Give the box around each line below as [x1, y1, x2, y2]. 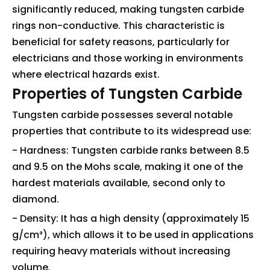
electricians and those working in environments [12, 51, 243, 65]
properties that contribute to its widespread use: [12, 124, 251, 138]
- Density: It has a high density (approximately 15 [12, 212, 250, 225]
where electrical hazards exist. [12, 67, 160, 81]
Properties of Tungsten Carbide [12, 84, 242, 104]
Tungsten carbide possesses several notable [12, 108, 233, 122]
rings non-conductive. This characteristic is [12, 19, 225, 33]
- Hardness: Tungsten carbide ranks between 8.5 [12, 143, 250, 157]
